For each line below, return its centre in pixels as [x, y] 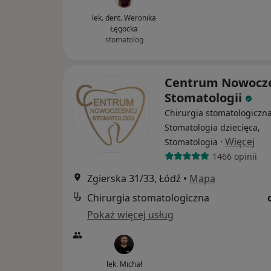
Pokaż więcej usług [130, 215]
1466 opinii [234, 156]
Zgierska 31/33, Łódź [134, 179]
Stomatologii [205, 98]
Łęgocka [124, 29]
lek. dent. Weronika [124, 18]
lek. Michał [124, 264]
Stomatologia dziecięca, [212, 128]
